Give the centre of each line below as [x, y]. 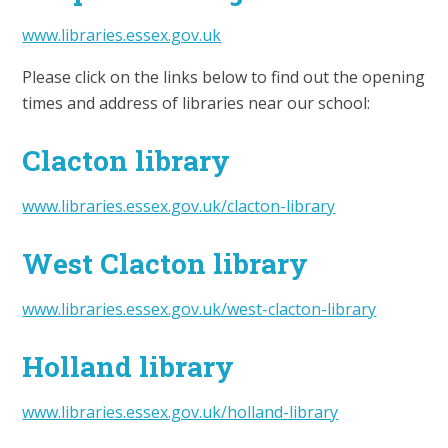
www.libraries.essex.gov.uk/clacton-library [179, 206]
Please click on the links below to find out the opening [224, 77]
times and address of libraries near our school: [196, 103]
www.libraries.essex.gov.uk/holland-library [180, 412]
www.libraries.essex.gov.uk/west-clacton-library [199, 309]
